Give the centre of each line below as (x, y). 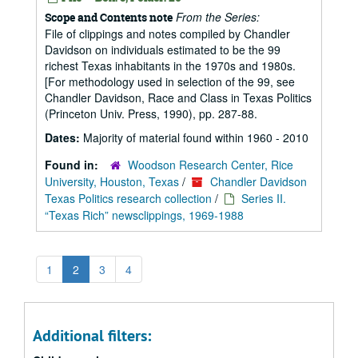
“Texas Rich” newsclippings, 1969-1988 (144, 215)
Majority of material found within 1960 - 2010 (196, 137)
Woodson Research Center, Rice (211, 165)
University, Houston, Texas (112, 181)
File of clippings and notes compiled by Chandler (167, 34)
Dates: (64, 137)
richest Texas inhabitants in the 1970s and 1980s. (170, 66)
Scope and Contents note (109, 17)
